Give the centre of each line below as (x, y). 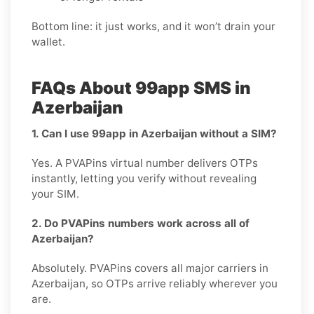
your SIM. (55, 193)
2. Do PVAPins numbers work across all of (141, 223)
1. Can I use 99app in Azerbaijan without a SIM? (154, 133)
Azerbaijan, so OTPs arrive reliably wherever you (155, 283)
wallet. (48, 41)
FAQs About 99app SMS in (141, 88)
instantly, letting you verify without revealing (144, 178)
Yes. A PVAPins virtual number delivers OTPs (145, 163)
